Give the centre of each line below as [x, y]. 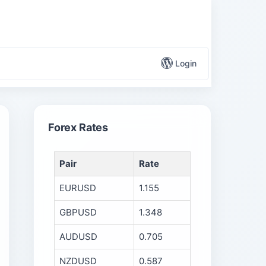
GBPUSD [78, 212]
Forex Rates [78, 127]
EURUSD [78, 188]
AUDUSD [78, 237]
